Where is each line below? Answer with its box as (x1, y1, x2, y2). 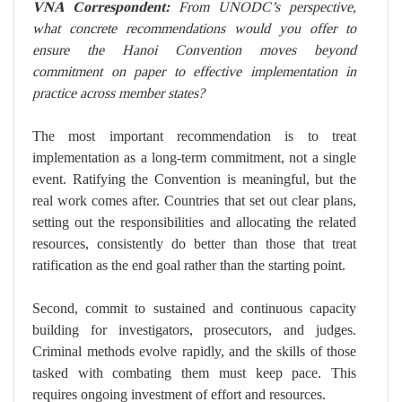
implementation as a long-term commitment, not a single (32, 149, 356, 167)
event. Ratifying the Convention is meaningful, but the (32, 170, 356, 188)
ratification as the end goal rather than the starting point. (32, 257, 345, 275)
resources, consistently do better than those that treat (32, 235, 356, 253)
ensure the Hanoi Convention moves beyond (32, 41, 356, 59)
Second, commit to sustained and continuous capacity (32, 300, 356, 318)
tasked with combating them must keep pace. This (32, 364, 356, 382)
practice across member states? (32, 84, 205, 102)
